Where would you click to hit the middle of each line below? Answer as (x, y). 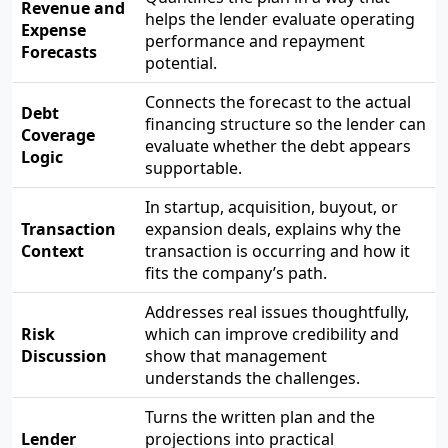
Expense (53, 30)
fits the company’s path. (236, 273)
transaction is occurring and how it (277, 251)
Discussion (64, 356)
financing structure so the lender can (285, 124)
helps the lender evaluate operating (280, 19)
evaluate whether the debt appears (278, 146)
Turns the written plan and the (260, 417)
